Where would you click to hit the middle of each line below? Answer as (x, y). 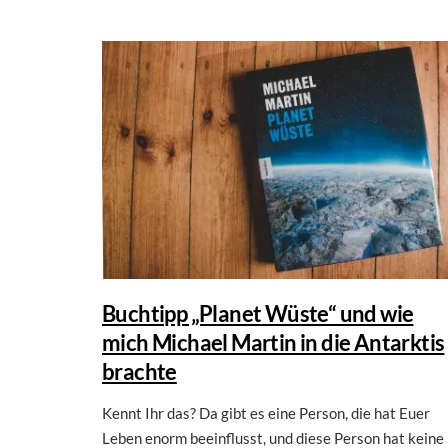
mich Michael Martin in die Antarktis (273, 342)
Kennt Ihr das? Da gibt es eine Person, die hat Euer (266, 412)
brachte (139, 371)
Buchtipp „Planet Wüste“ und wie (258, 313)
